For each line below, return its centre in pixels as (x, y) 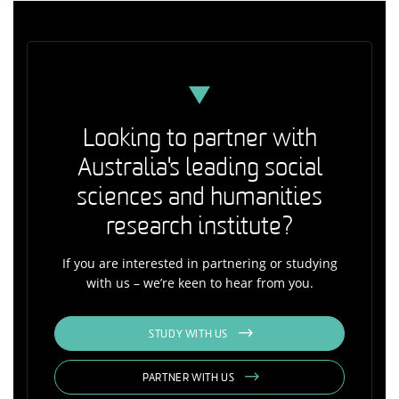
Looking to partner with (199, 139)
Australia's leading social (199, 169)
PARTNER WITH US (189, 378)
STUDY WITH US (189, 334)
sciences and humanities (199, 198)
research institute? (199, 228)
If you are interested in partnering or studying (199, 263)
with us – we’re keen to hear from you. (199, 282)
